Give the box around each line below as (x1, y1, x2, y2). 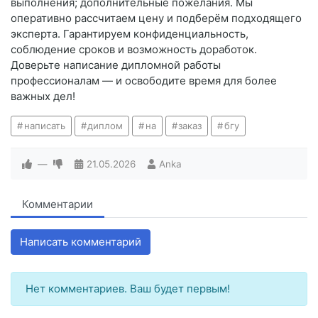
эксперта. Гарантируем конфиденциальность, (11, 27, 248, 41)
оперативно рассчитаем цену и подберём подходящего (11, 11, 302, 26)
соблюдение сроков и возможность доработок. (11, 43, 257, 57)
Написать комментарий (20, 235, 141, 249)
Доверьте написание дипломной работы (11, 58, 221, 72)
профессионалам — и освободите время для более (11, 74, 277, 88)
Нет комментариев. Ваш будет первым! (26, 282, 230, 296)
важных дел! (11, 89, 75, 104)
